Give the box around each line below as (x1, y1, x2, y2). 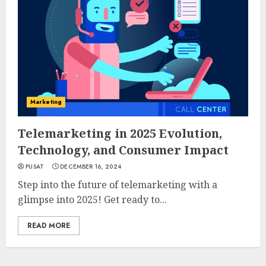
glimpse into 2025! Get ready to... (18, 193, 167, 206)
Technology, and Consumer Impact (18, 142, 229, 158)
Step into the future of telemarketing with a (18, 178, 217, 191)
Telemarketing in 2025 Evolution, (18, 125, 222, 141)
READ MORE (27, 220, 70, 231)
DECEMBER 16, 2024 (60, 162, 122, 171)
